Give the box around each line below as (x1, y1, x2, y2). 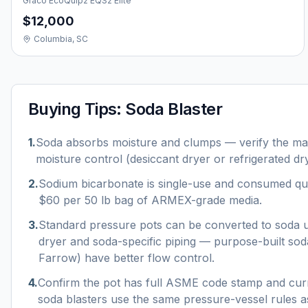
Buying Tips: (28, 99, 126, 120)
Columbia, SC (34, 34, 88, 45)
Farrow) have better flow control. (38, 251, 214, 265)
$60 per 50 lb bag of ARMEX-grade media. (38, 193, 262, 208)
